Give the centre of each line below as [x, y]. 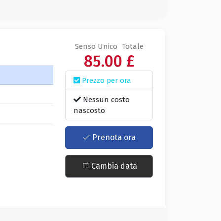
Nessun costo [106, 99]
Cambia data [113, 166]
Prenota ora [113, 138]
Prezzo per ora [106, 80]
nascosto [90, 110]
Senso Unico [96, 46]
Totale [132, 46]
